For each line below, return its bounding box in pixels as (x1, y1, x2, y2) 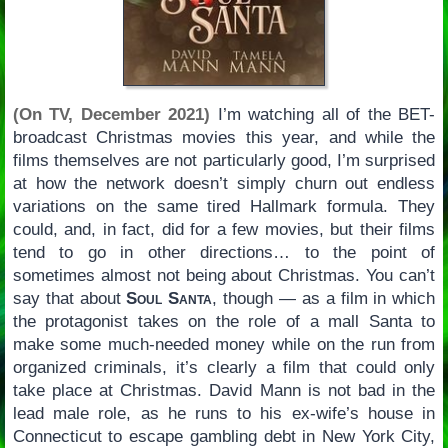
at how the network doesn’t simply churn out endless (12, 174, 436, 194)
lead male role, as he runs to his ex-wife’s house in (12, 404, 436, 424)
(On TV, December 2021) (12, 105, 211, 125)
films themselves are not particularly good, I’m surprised (12, 151, 436, 171)
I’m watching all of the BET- (210, 105, 436, 125)
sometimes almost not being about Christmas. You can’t (12, 266, 436, 286)
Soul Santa (126, 289, 213, 309)
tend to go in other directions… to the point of (12, 243, 436, 263)
